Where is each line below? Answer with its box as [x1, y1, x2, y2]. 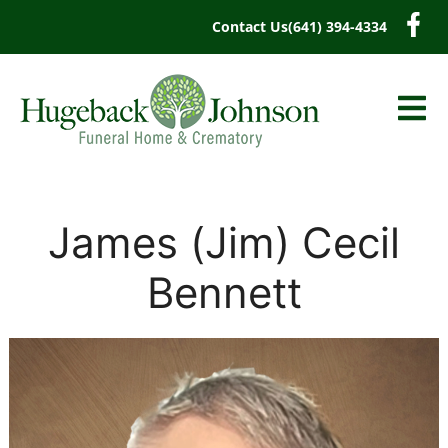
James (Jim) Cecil [48, 217, 400, 268]
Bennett [146, 267, 302, 318]
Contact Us [212, 17, 288, 36]
